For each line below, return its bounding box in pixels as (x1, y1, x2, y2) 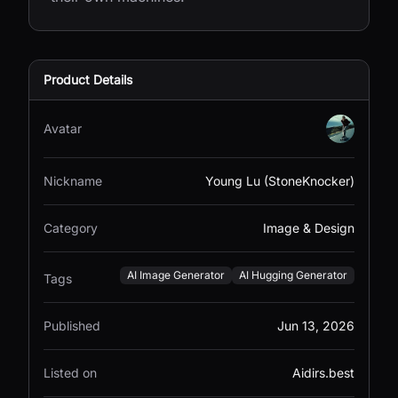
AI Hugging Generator (239, 268, 347, 282)
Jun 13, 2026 (277, 318, 354, 333)
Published (44, 318, 100, 333)
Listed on (44, 365, 97, 380)
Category (44, 220, 98, 235)
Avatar (44, 121, 82, 136)
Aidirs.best (292, 365, 354, 380)
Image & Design (263, 220, 354, 235)
